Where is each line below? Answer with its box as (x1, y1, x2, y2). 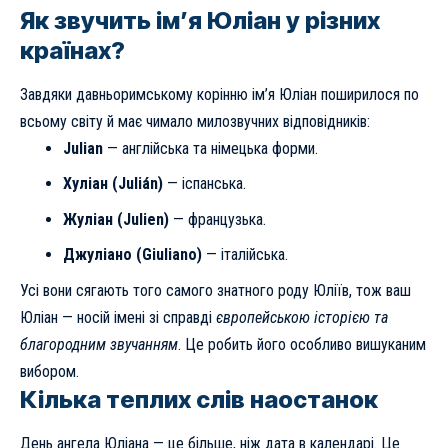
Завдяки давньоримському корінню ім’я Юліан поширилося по (20, 84, 419, 104)
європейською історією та (216, 307, 388, 327)
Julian (62, 138, 103, 158)
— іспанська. (162, 174, 246, 194)
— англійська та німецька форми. (102, 138, 318, 158)
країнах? (20, 35, 125, 65)
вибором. (20, 361, 79, 381)
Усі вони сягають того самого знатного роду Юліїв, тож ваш (20, 280, 411, 300)
